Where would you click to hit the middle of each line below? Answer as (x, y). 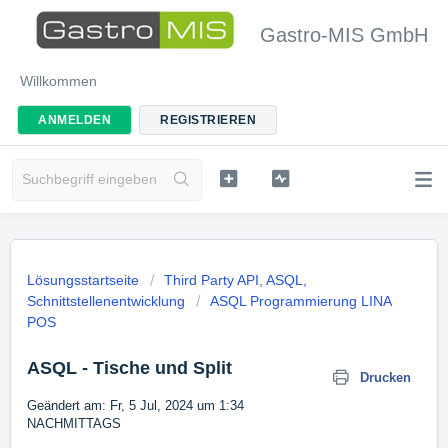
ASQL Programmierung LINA (300, 301)
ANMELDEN (74, 120)
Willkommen (58, 81)
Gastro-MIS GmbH (344, 35)
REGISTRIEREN (208, 120)
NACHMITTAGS (74, 423)
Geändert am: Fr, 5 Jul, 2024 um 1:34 (135, 405)
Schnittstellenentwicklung (106, 301)
